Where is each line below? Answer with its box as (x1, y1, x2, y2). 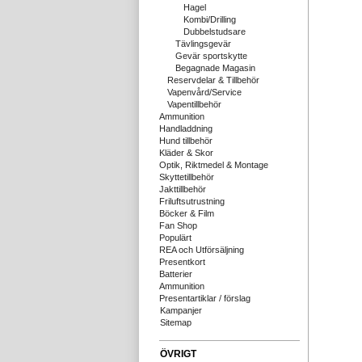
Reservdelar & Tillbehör (167, 75, 259, 85)
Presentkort (159, 257, 205, 267)
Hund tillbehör (159, 136, 213, 145)
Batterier (159, 269, 192, 279)
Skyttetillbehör (159, 172, 214, 182)
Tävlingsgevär (175, 39, 231, 48)
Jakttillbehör (159, 184, 206, 194)
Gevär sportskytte (175, 51, 247, 61)
